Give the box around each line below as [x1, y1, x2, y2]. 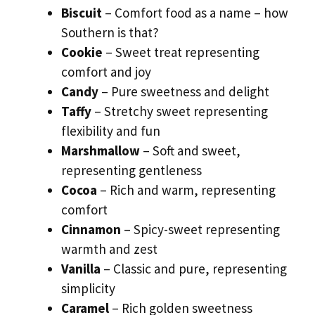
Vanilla [61, 260, 101, 278]
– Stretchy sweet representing [91, 103, 268, 120]
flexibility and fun [61, 122, 160, 140]
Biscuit [61, 4, 102, 22]
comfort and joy [61, 63, 151, 81]
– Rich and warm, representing [97, 181, 276, 199]
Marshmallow [61, 142, 140, 160]
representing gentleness [61, 162, 202, 179]
